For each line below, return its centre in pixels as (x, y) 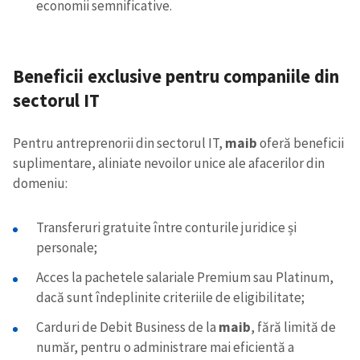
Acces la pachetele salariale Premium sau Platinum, (184, 277)
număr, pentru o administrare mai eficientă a (165, 347)
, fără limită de (293, 327)
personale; (66, 247)
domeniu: (40, 183)
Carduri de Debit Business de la (127, 327)
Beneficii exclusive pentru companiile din (176, 77)
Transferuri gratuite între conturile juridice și (166, 227)
